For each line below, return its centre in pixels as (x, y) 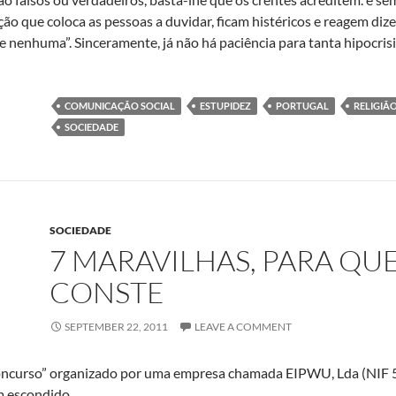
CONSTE (107, 292)
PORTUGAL (302, 106)
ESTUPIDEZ (225, 106)
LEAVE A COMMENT (243, 327)
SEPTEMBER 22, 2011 (116, 327)
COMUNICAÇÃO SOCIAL (120, 106)
